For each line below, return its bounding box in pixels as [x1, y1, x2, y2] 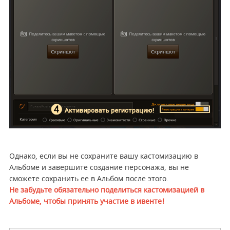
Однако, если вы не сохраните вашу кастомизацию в [9, 151, 198, 162]
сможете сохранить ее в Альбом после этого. [9, 174, 170, 185]
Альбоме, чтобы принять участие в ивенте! [9, 196, 164, 207]
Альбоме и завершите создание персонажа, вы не [9, 162, 189, 174]
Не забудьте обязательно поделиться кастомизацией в [9, 185, 204, 196]
